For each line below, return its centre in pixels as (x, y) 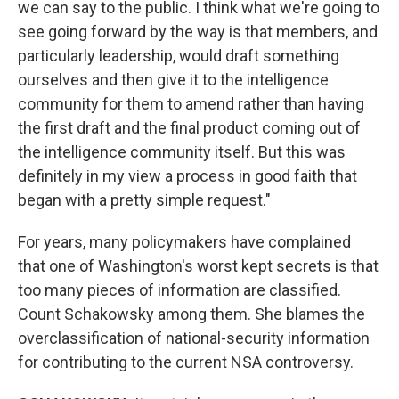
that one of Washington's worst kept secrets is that (198, 265)
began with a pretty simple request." (144, 199)
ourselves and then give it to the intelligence (173, 79)
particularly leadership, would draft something (179, 55)
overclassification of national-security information (194, 338)
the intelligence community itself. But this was (182, 151)
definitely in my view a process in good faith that (187, 175)
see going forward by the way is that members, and (198, 31)
